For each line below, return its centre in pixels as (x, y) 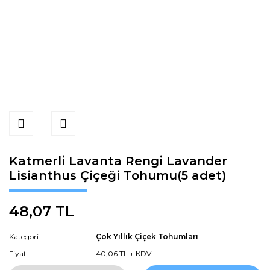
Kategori (24, 237)
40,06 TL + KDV (124, 253)
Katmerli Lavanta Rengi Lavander (118, 161)
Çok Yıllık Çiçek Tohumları (147, 237)
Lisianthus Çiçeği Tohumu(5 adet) (118, 175)
